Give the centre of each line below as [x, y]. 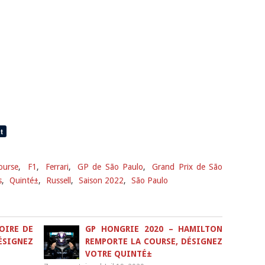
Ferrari [57, 167]
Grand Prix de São [188, 167]
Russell [59, 180]
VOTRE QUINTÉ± [119, 254]
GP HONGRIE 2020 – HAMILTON [154, 229]
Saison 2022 [101, 180]
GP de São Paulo [111, 167]
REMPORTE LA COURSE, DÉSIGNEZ [154, 241]
